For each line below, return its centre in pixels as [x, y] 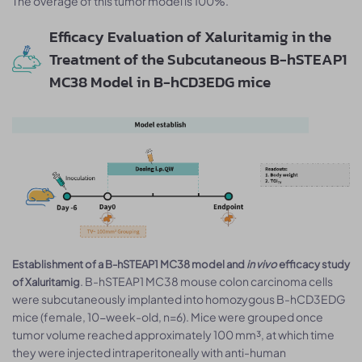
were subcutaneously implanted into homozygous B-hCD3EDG [179, 299]
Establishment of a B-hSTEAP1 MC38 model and [129, 265]
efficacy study [314, 265]
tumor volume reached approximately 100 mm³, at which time [173, 335]
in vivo [262, 265]
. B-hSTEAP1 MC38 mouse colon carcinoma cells [206, 282]
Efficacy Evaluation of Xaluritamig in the [190, 36]
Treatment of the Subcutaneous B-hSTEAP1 [198, 59]
